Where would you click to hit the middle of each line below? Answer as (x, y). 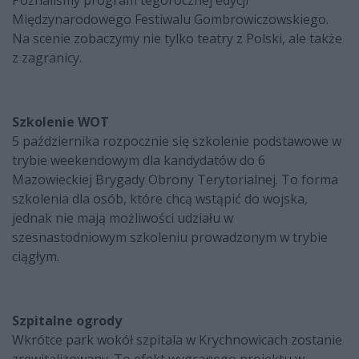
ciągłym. (36, 257)
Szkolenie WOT (61, 122)
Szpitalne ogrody (67, 321)
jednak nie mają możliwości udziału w (123, 218)
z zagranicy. (47, 58)
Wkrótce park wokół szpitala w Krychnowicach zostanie (177, 340)
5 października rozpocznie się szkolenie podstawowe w (177, 141)
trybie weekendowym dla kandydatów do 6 (139, 161)
